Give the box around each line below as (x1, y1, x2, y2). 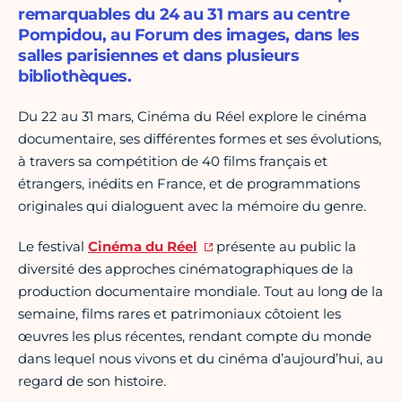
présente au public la (212, 238, 356, 256)
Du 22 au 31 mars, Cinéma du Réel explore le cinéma (18, 108, 367, 126)
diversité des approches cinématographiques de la (18, 260, 354, 278)
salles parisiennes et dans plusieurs (18, 46, 300, 66)
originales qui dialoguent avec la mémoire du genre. (18, 197, 366, 215)
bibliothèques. (18, 66, 132, 87)
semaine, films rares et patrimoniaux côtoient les (18, 305, 341, 323)
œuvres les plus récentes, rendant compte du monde (18, 328, 371, 345)
